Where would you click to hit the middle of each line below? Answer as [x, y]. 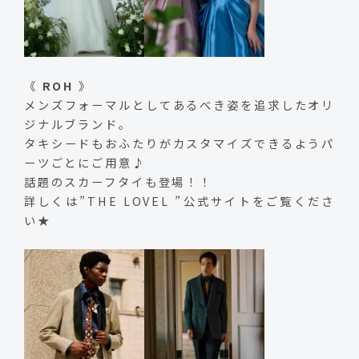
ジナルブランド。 [78, 124]
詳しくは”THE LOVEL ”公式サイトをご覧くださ [179, 201]
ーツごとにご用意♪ [85, 163]
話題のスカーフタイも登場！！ [118, 182]
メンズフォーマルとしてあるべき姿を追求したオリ [179, 105]
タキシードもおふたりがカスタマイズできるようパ [179, 143]
